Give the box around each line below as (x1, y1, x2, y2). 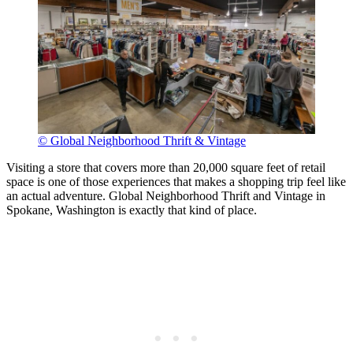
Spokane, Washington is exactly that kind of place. (6, 203, 257, 217)
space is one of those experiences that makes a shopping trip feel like (6, 174, 346, 188)
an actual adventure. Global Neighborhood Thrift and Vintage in (6, 188, 325, 203)
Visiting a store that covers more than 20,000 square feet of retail (6, 160, 325, 174)
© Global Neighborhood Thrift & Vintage (38, 133, 246, 147)
